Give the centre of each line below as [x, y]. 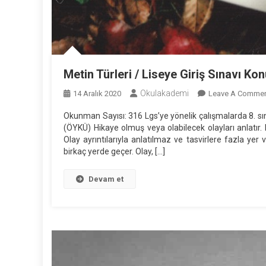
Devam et [106, 179]
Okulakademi [164, 94]
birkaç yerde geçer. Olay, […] [114, 152]
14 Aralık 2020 [97, 94]
